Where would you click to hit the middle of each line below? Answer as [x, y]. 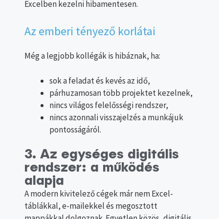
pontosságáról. [75, 129]
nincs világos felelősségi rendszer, [109, 105]
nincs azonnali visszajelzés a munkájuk [116, 117]
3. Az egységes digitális [102, 155]
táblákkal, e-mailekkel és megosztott [91, 206]
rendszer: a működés [92, 168]
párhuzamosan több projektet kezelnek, [121, 93]
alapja [44, 181]
